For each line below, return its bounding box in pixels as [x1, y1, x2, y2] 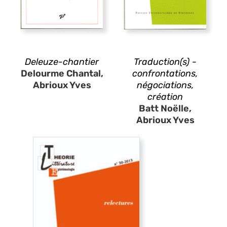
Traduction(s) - [134, 56, 197, 67]
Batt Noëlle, [139, 102, 192, 114]
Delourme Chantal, [20, 67, 103, 79]
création [147, 91, 183, 102]
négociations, [136, 79, 194, 91]
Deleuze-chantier [25, 56, 99, 67]
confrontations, [132, 67, 198, 79]
